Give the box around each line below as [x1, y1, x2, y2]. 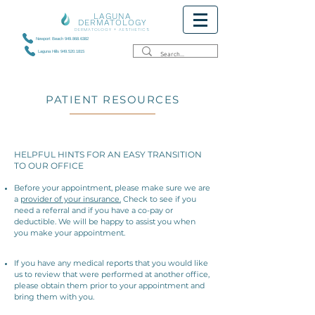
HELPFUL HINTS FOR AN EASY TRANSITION [14, 149, 202, 160]
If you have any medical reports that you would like [14, 258, 208, 268]
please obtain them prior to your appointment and [14, 281, 205, 290]
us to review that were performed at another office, [14, 269, 210, 279]
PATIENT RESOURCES [46, 93, 180, 106]
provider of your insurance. [20, 194, 121, 204]
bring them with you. [14, 292, 94, 302]
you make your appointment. [14, 228, 125, 238]
